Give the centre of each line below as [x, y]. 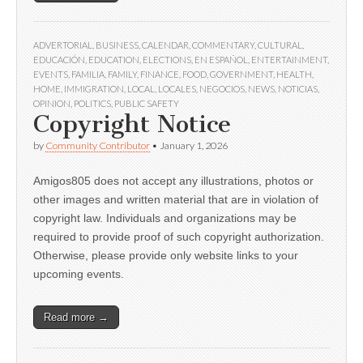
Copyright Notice [132, 124]
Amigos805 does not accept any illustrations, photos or [173, 181]
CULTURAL [280, 45]
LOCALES [177, 89]
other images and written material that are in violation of [176, 200]
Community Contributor [98, 146]
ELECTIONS [167, 60]
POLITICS [92, 104]
